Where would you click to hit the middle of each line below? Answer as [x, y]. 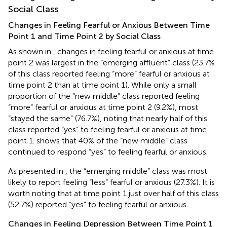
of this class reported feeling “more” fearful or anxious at [109, 73]
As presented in [37, 171]
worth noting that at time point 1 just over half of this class [113, 193]
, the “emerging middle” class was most [136, 171]
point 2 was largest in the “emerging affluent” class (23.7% [111, 62]
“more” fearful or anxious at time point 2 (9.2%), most [103, 107]
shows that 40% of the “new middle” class [112, 140]
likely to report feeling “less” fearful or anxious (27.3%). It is [111, 182]
